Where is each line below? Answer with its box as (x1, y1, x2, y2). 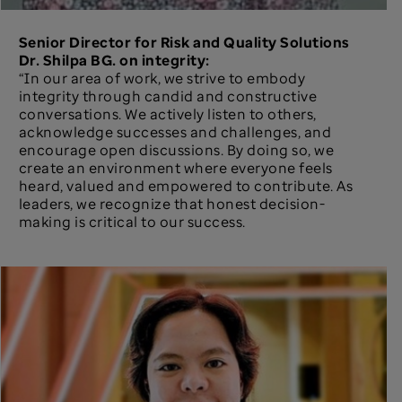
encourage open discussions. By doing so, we (18, 140, 335, 161)
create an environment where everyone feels (18, 158, 333, 179)
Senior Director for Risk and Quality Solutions (18, 32, 350, 53)
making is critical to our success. (18, 212, 246, 232)
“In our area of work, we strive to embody (18, 68, 306, 89)
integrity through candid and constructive (18, 86, 318, 107)
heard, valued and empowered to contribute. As (18, 176, 354, 197)
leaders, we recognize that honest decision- (18, 194, 326, 214)
